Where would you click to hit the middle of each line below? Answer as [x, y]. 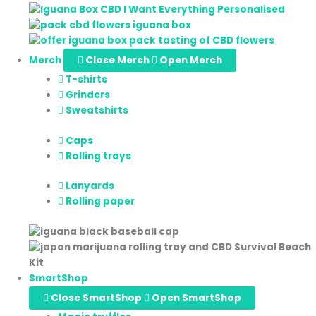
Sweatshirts [97, 111]
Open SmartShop [197, 298]
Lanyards [90, 186]
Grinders [88, 95]
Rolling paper [101, 202]
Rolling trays [99, 156]
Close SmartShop [97, 298]
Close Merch [118, 61]
